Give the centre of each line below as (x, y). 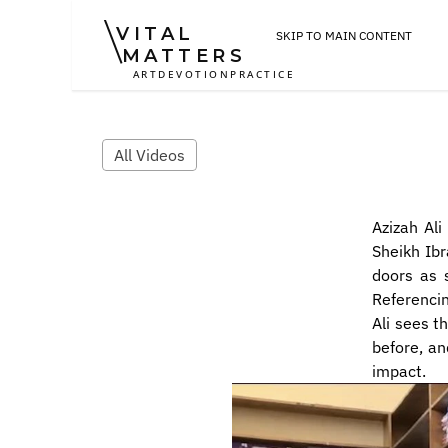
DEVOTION (194, 73)
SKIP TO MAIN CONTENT (344, 35)
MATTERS (183, 56)
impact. (399, 371)
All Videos (149, 155)
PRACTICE (263, 73)
